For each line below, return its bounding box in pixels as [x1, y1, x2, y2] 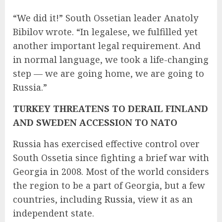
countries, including [13, 193, 105, 205]
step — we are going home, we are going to [13, 67, 204, 79]
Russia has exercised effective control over [13, 137, 200, 150]
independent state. [13, 207, 94, 219]
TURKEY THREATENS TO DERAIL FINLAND [13, 102, 208, 114]
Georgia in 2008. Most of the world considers [13, 165, 209, 177]
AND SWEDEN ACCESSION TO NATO [13, 116, 177, 128]
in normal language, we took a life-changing [13, 53, 209, 65]
